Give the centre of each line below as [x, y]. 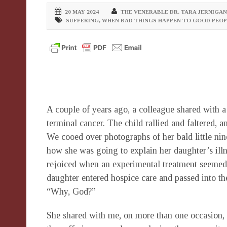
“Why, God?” [71, 192]
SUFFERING [82, 20]
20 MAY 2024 [82, 12]
